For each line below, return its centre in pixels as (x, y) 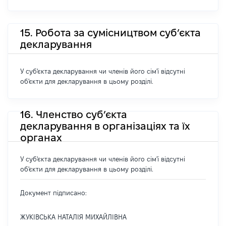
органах (41, 138)
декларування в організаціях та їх (105, 126)
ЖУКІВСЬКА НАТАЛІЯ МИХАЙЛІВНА (73, 217)
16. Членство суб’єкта (74, 115)
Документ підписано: (53, 193)
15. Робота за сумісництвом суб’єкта (110, 33)
